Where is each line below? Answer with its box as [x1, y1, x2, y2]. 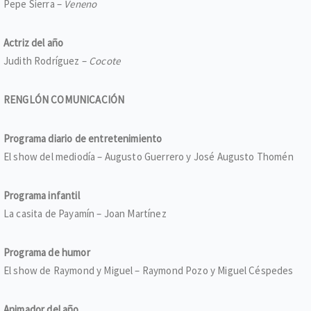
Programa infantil [3, 189, 80, 202]
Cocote [89, 54, 121, 67]
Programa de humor [3, 246, 90, 259]
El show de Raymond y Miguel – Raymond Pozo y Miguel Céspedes [3, 264, 294, 277]
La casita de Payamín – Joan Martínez [3, 207, 167, 220]
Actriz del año [3, 36, 64, 49]
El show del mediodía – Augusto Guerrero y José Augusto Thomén [3, 150, 294, 163]
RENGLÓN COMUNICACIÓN [3, 93, 125, 106]
